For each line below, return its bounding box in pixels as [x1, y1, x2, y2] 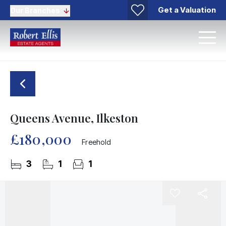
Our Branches [10, 6, 60, 15]
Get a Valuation [158, 5, 216, 15]
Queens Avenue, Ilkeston [10, 110, 138, 126]
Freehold [82, 138, 111, 146]
